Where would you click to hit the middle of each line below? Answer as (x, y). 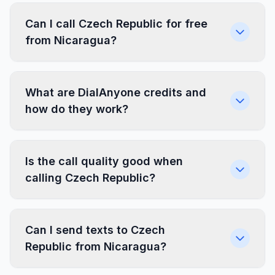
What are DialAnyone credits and (116, 92)
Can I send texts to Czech (95, 230)
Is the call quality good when (104, 161)
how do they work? (77, 109)
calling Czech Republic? (90, 178)
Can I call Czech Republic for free (116, 24)
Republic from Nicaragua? (96, 246)
